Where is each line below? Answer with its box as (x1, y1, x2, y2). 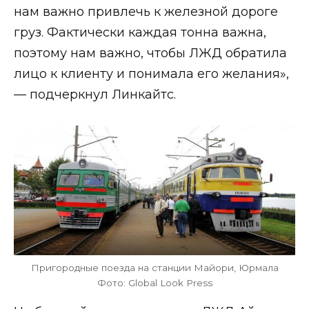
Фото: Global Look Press (97, 277, 212, 288)
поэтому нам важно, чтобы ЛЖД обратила (14, 45, 287, 61)
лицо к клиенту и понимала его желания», (14, 66, 289, 81)
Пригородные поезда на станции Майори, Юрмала (30, 261, 279, 273)
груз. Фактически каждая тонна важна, (14, 24, 266, 40)
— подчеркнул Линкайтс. (14, 86, 176, 102)
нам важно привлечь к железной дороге (14, 3, 278, 19)
